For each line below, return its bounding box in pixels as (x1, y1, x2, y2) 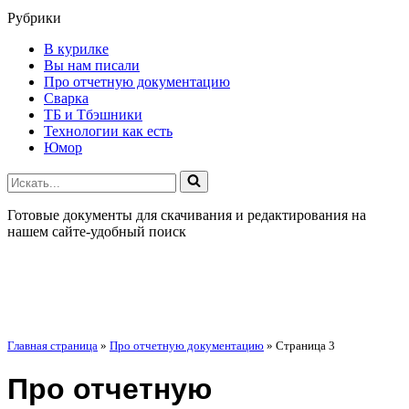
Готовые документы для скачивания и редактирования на (7, 207, 366, 223)
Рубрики (7, 10, 61, 26)
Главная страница (7, 339, 98, 352)
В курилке (44, 41, 109, 57)
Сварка (44, 90, 89, 106)
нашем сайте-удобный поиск (7, 224, 186, 239)
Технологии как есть (44, 123, 173, 139)
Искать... (6, 170, 61, 185)
